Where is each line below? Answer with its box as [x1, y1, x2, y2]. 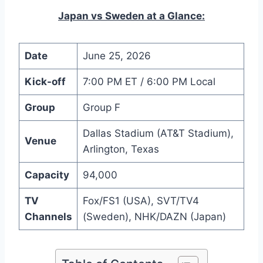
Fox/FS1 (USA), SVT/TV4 [82, 194, 199, 207]
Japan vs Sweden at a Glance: [58, 9, 205, 22]
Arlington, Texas [82, 143, 159, 155]
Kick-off [24, 75, 66, 87]
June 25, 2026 [82, 49, 151, 62]
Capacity [24, 168, 69, 181]
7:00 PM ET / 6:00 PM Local [82, 75, 215, 87]
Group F [82, 101, 120, 113]
